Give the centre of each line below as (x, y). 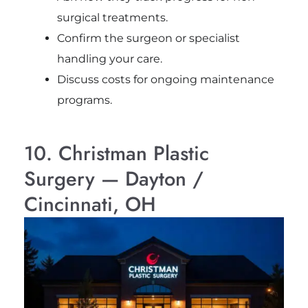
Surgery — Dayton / (113, 178)
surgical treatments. (112, 17)
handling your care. (109, 58)
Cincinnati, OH (90, 204)
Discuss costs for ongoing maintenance (165, 79)
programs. (84, 100)
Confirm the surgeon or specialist (148, 38)
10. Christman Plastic (116, 153)
